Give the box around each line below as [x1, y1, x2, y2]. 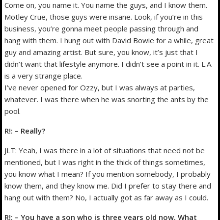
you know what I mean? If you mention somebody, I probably [4, 168, 211, 179]
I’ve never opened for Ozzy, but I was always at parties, [4, 82, 195, 92]
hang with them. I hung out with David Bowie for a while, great [4, 35, 214, 45]
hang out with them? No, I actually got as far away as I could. [4, 192, 209, 202]
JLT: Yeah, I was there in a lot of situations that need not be [4, 145, 205, 155]
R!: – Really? [4, 125, 46, 136]
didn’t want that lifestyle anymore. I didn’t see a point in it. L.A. [4, 58, 213, 69]
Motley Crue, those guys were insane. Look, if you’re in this [4, 11, 203, 22]
